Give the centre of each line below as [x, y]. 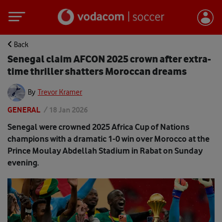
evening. [23, 163]
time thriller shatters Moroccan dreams [97, 71]
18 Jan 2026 [68, 110]
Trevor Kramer [60, 92]
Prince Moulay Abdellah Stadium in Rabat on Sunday [105, 151]
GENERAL [24, 110]
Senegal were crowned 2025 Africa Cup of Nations [98, 127]
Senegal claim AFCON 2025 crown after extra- [109, 59]
